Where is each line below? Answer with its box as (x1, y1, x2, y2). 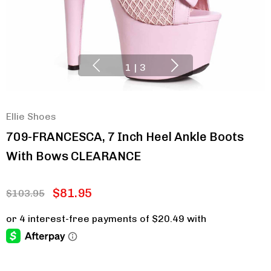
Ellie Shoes (6, 111, 56, 122)
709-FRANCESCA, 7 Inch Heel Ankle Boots (6, 129, 244, 144)
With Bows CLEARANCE (6, 149, 141, 163)
